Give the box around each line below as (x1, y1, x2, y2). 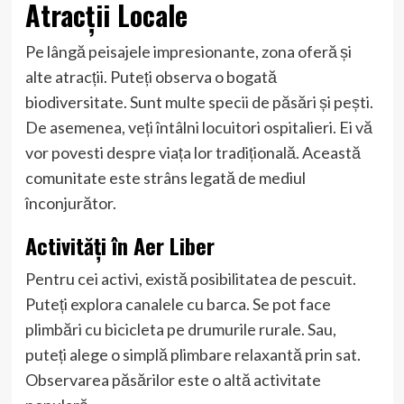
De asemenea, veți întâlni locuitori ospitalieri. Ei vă (24, 116, 372, 137)
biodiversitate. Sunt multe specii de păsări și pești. (24, 91, 373, 112)
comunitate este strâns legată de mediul (24, 167, 306, 188)
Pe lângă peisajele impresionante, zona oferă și (24, 41, 352, 61)
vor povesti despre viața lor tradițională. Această (24, 142, 361, 162)
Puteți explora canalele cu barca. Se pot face (24, 293, 331, 314)
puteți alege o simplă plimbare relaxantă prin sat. (24, 344, 361, 364)
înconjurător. (24, 192, 116, 213)
